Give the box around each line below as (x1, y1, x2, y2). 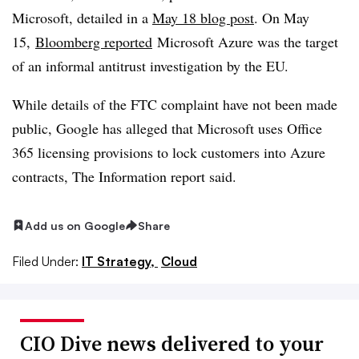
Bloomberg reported (35, 31, 152, 51)
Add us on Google (25, 218, 125, 232)
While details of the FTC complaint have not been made (12, 94, 337, 114)
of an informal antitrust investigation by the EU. (12, 55, 288, 75)
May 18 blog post (152, 7, 254, 27)
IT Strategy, (82, 253, 158, 270)
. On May (254, 7, 309, 27)
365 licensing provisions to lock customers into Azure (12, 142, 325, 162)
